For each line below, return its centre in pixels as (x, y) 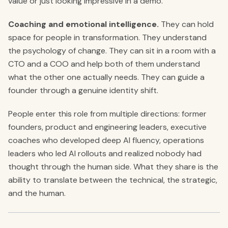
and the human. (37, 193)
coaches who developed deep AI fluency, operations (106, 140)
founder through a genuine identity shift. (83, 90)
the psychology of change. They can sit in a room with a (112, 51)
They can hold (186, 24)
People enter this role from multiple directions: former (107, 114)
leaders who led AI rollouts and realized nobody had (105, 153)
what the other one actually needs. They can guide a (106, 77)
